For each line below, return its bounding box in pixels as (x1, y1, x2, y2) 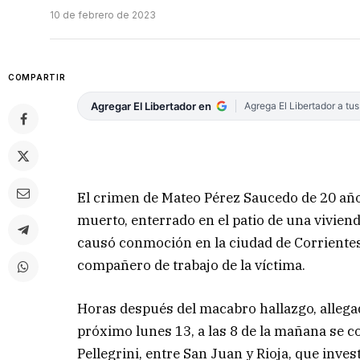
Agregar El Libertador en (91, 100, 212, 113)
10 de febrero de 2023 (50, 9, 156, 22)
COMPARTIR (8, 72, 66, 83)
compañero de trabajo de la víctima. (77, 256, 313, 274)
